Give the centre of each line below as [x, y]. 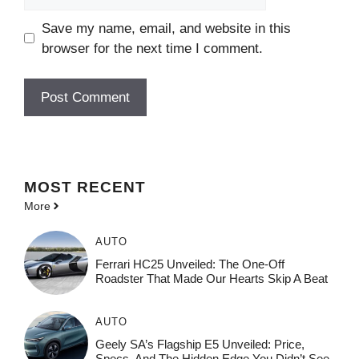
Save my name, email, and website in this [166, 28]
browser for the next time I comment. [152, 48]
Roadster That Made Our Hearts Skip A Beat [211, 278]
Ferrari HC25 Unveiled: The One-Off [190, 264]
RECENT [111, 187]
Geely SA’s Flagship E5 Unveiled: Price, [200, 344]
